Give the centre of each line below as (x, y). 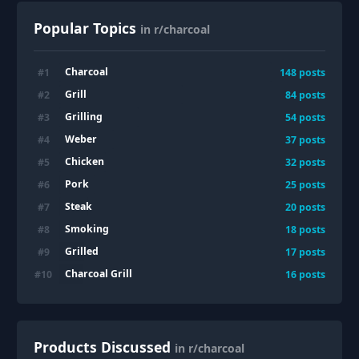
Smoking (87, 229)
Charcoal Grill (98, 274)
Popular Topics (85, 28)
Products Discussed (102, 347)
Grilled (81, 252)
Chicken (84, 162)
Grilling (83, 117)
